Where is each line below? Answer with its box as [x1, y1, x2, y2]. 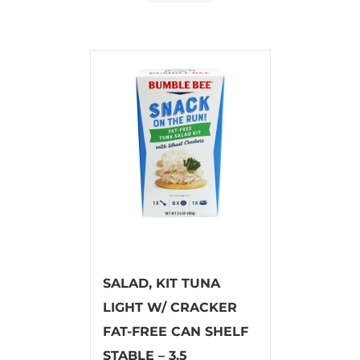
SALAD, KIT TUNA [102, 275, 220, 291]
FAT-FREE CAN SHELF [102, 323, 248, 339]
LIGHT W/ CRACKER [102, 299, 237, 315]
